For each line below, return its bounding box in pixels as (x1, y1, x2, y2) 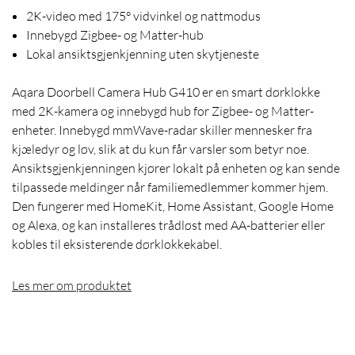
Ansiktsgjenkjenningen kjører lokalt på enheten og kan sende (12, 160, 340, 177)
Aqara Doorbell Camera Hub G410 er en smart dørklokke (12, 84, 320, 101)
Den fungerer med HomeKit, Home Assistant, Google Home (12, 198, 334, 215)
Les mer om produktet (12, 277, 132, 294)
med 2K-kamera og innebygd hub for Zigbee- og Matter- (12, 103, 314, 120)
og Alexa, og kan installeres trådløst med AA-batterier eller (12, 217, 325, 234)
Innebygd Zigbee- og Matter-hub (26, 27, 204, 44)
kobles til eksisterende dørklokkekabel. (12, 236, 222, 253)
